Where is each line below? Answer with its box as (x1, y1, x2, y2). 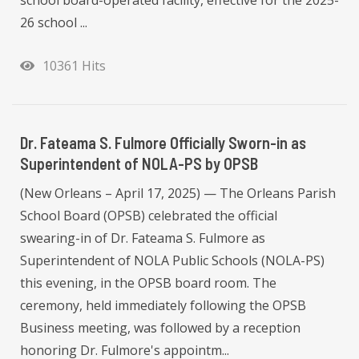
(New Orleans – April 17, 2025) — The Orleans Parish (20, 184, 336, 203)
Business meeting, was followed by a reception (20, 319, 301, 337)
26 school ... (20, 14, 87, 32)
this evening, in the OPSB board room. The (20, 274, 276, 292)
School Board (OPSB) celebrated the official (20, 207, 277, 225)
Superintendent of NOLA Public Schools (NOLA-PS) (20, 252, 325, 270)
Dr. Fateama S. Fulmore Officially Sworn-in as (20, 133, 306, 153)
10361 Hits (36, 57, 106, 75)
